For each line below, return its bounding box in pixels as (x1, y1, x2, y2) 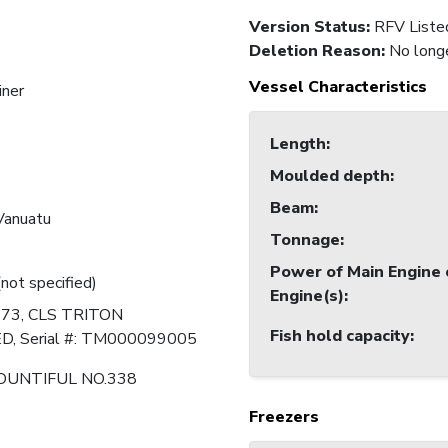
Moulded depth (270, 165, 390, 188)
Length (270, 133, 326, 156)
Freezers (249, 406, 319, 429)
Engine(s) (270, 285, 344, 308)
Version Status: (249, 16, 374, 39)
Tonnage (270, 229, 340, 252)
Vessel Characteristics (249, 76, 427, 99)
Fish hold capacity (270, 325, 410, 348)
